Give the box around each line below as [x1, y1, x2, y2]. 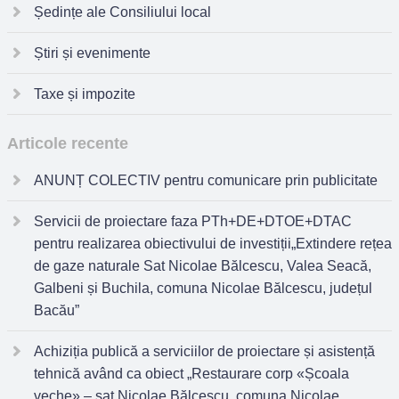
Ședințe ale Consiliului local [34, 4, 211, 20]
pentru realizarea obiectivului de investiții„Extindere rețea [34, 236, 392, 251]
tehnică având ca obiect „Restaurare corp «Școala [34, 366, 349, 381]
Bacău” [34, 303, 79, 318]
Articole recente [7, 134, 128, 152]
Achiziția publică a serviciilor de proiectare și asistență [34, 344, 375, 359]
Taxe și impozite [34, 86, 135, 102]
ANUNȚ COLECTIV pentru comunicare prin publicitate [34, 173, 378, 188]
